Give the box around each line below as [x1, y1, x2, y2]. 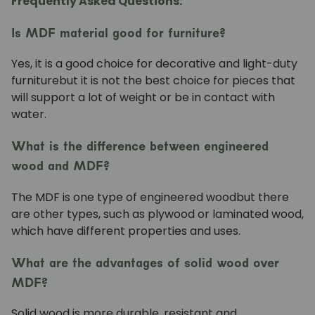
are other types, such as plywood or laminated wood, [11, 205, 304, 222]
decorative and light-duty [155, 56, 297, 72]
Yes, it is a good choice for [11, 56, 155, 72]
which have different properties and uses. [11, 222, 240, 239]
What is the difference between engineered [11, 138, 269, 155]
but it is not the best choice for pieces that [59, 72, 295, 89]
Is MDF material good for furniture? [11, 24, 226, 41]
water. [11, 106, 46, 123]
